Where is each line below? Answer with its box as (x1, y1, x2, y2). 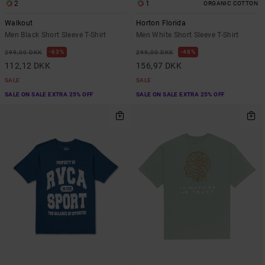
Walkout (5, 19, 33, 28)
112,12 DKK (5, 61, 51, 71)
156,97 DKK (136, 61, 182, 71)
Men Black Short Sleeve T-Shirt (5, 31, 106, 40)
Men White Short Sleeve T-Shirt (136, 31, 239, 40)
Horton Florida (136, 19, 186, 28)
